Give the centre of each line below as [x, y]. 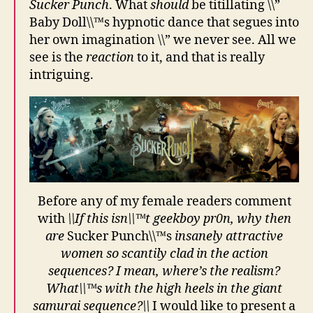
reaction [110, 58]
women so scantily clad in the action [164, 254]
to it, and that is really [199, 58]
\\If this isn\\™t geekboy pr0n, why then [179, 219]
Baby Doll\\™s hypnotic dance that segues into [164, 23]
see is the [58, 58]
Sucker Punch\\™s [119, 237]
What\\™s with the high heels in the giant [164, 289]
